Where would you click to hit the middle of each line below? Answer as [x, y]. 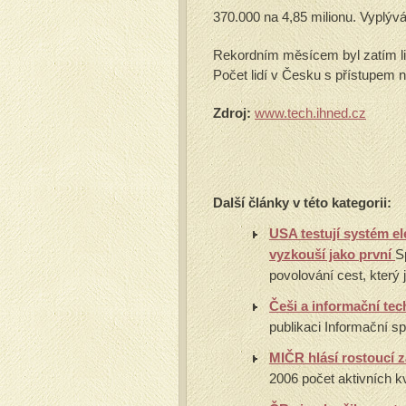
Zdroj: [232, 113]
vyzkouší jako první [332, 254]
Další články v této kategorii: [302, 203]
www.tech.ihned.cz [310, 113]
